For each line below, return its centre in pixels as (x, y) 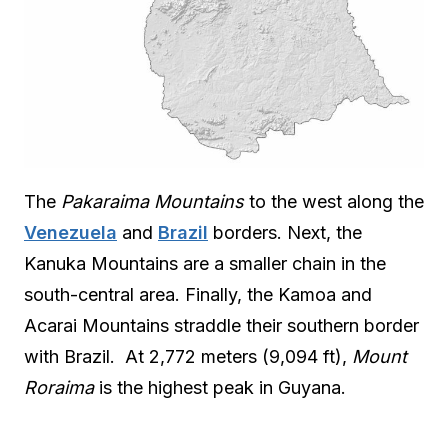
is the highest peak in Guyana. (220, 387)
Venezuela (70, 232)
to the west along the (334, 201)
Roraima (59, 387)
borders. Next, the (285, 232)
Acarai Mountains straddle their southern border (221, 325)
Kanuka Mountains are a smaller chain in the (205, 263)
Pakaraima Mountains (152, 201)
